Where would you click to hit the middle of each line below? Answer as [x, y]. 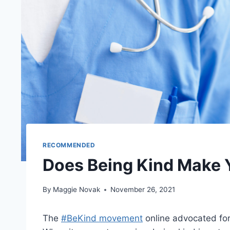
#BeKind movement [102, 218]
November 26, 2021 [143, 190]
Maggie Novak [77, 190]
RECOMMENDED [69, 145]
